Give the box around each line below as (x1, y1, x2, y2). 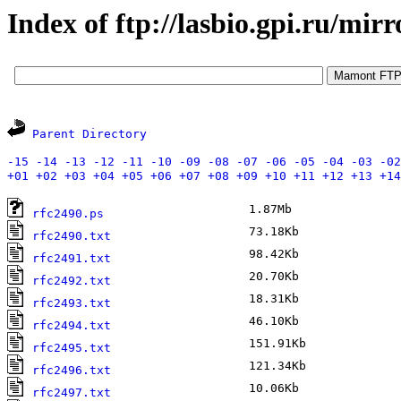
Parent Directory (32, 127, 147, 141)
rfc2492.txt (32, 274, 111, 288)
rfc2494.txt (32, 319, 111, 333)
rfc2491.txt (32, 252, 111, 266)
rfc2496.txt (32, 363, 111, 378)
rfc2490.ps (32, 207, 104, 221)
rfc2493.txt (32, 296, 111, 311)
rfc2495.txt (32, 341, 111, 355)
